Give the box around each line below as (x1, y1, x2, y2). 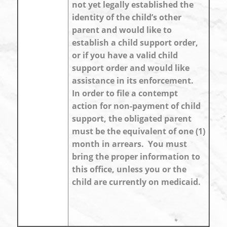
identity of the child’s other (72, 12, 181, 23)
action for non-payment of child (72, 100, 201, 111)
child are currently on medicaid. (72, 176, 201, 187)
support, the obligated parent (72, 113, 192, 124)
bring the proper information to (72, 151, 200, 162)
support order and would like (72, 62, 190, 73)
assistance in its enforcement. (72, 75, 196, 86)
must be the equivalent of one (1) (72, 126, 205, 137)
